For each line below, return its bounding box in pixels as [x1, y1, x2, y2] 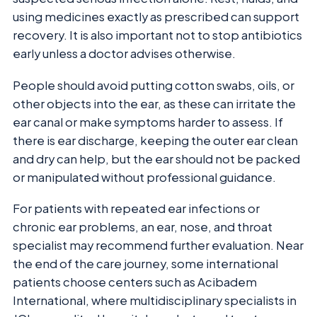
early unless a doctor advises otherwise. [13, 46, 236, 62]
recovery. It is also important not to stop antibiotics [13, 28, 302, 43]
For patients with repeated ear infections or [13, 201, 260, 217]
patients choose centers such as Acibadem [13, 275, 257, 290]
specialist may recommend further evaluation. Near [13, 238, 304, 253]
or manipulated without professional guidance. [13, 169, 276, 185]
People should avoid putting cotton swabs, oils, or [13, 77, 294, 93]
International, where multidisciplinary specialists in [13, 293, 296, 309]
